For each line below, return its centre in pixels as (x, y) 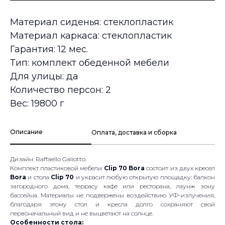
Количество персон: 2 (61, 90)
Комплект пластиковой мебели (57, 168)
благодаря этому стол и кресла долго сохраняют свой (113, 204)
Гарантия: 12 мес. (49, 49)
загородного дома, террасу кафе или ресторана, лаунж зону (113, 186)
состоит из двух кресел (181, 168)
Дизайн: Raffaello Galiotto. (48, 159)
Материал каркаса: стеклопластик (91, 36)
